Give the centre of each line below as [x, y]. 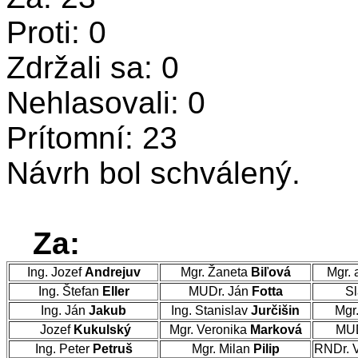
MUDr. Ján [220, 291]
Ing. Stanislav [211, 310]
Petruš [112, 349]
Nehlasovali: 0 [106, 103]
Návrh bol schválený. [153, 173]
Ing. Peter [64, 349]
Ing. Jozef [56, 272]
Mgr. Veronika [209, 330]
